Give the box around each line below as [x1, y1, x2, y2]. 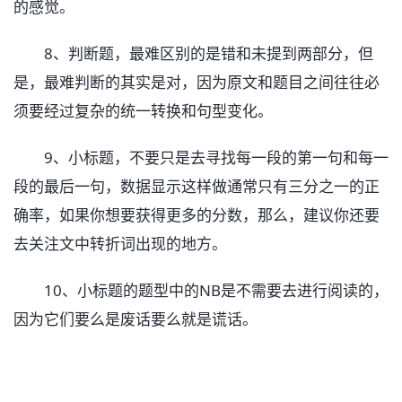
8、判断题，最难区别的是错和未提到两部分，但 [13, 43, 373, 65]
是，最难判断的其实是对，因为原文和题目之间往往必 [13, 72, 380, 93]
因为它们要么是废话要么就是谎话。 [13, 309, 258, 330]
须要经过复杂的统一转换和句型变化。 [13, 100, 273, 122]
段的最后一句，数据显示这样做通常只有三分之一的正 [13, 176, 380, 197]
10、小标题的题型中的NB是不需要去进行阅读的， [13, 280, 389, 301]
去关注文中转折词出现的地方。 [13, 233, 227, 255]
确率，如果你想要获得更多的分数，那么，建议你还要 [13, 205, 380, 226]
